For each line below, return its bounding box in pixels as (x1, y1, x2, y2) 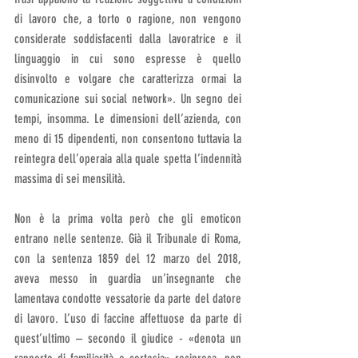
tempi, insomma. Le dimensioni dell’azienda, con (14, 110, 241, 126)
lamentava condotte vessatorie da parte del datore (14, 290, 241, 306)
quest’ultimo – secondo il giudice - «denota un (14, 330, 241, 346)
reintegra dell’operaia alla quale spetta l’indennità (14, 150, 241, 166)
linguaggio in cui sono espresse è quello (14, 50, 241, 66)
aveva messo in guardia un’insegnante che (14, 270, 241, 286)
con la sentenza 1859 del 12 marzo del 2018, (14, 250, 241, 266)
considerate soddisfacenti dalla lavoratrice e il (14, 30, 241, 46)
